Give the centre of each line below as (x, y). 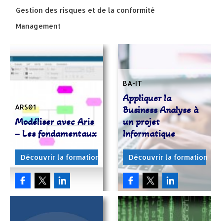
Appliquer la (147, 98)
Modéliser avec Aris (54, 122)
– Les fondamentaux (56, 134)
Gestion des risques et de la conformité (85, 10)
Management (38, 26)
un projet (141, 122)
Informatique (149, 134)
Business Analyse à (161, 110)
